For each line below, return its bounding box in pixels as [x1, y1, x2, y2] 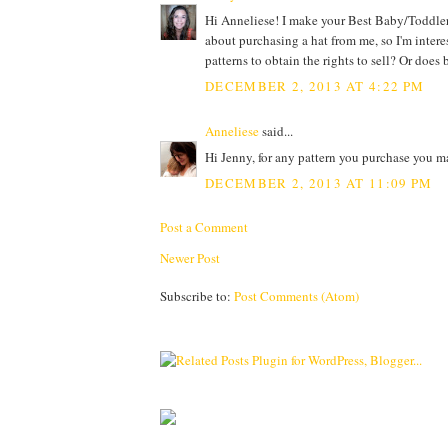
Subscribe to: [160, 286, 234, 305]
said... [259, 121, 293, 140]
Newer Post [160, 248, 220, 267]
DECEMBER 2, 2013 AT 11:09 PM [205, 173, 433, 192]
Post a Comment [160, 217, 248, 236]
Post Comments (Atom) [234, 286, 359, 305]
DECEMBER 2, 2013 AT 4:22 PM [205, 76, 425, 95]
